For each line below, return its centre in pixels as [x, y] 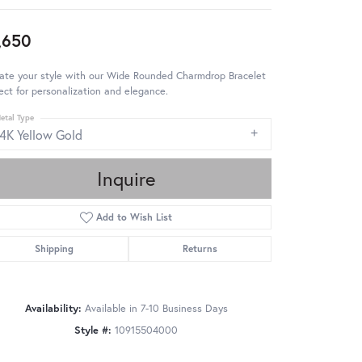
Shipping [55, 249]
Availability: [53, 309]
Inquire [126, 179]
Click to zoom [215, 346]
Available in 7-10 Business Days [156, 309]
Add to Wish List [135, 217]
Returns [200, 249]
